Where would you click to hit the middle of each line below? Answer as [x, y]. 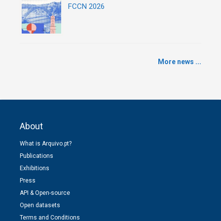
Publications [37, 156]
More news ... [180, 61]
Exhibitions [35, 168]
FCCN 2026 [86, 6]
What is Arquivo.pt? [46, 143]
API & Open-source [45, 193]
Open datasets [40, 205]
